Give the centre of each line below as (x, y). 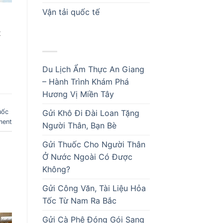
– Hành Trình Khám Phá (85, 82)
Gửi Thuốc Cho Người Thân (94, 145)
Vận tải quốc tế (71, 12)
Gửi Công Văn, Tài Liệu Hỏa (94, 188)
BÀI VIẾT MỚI (70, 39)
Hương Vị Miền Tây (78, 94)
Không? (56, 169)
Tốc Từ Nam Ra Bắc (79, 201)
